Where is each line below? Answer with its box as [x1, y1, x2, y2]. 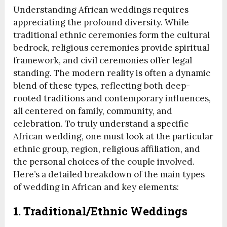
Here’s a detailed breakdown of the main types [13, 169, 205, 180]
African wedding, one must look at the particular [13, 131, 214, 142]
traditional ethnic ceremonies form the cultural [13, 29, 210, 41]
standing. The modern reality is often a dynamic [13, 67, 211, 79]
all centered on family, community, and [13, 105, 173, 117]
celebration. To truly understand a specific [13, 118, 189, 130]
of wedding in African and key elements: [13, 181, 179, 193]
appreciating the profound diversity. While [13, 17, 190, 28]
